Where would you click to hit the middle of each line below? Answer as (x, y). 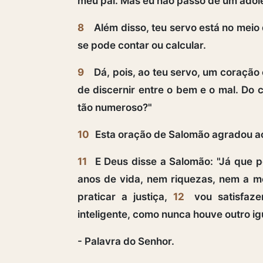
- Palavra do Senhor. (126, 241)
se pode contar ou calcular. (142, 45)
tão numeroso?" (115, 107)
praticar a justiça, (126, 196)
